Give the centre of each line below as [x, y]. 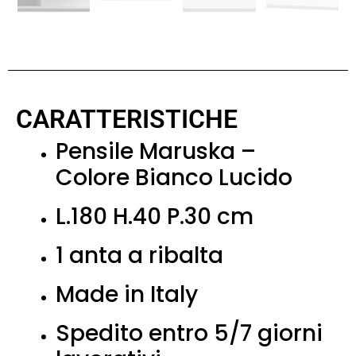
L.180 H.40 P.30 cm [155, 217]
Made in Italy [127, 295]
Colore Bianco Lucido [174, 178]
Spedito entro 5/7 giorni [189, 334]
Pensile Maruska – [156, 152]
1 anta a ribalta [139, 256]
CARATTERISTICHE [127, 120]
